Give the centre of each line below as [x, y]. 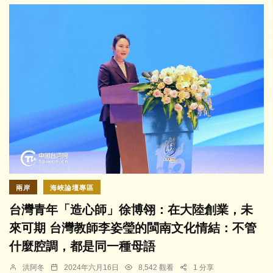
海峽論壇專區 [72, 188]
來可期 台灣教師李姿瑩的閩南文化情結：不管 [133, 228]
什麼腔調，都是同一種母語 [82, 246]
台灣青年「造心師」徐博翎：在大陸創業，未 [131, 210]
